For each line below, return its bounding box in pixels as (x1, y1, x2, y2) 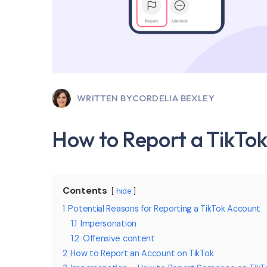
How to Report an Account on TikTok (70, 248, 214, 259)
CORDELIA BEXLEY (132, 92, 215, 104)
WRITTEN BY (77, 92, 132, 104)
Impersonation (80, 218, 136, 229)
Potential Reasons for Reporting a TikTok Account (68, 203, 261, 215)
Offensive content (82, 233, 155, 244)
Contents (63, 184, 107, 197)
